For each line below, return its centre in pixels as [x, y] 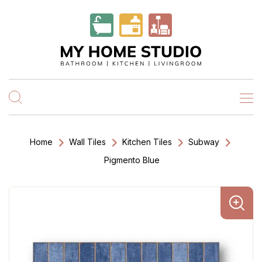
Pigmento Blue [132, 160]
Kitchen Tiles [147, 142]
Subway [204, 142]
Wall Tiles [87, 142]
